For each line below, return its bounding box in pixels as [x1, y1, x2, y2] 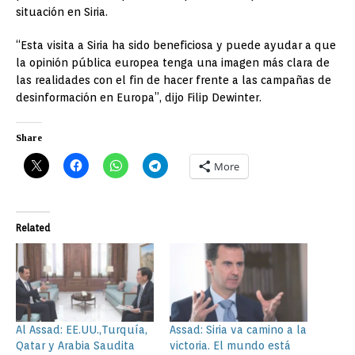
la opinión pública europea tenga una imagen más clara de [16, 56, 330, 70]
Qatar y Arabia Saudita [16, 339, 135, 353]
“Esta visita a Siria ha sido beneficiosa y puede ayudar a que [16, 39, 336, 52]
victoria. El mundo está [170, 339, 291, 353]
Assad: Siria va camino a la [170, 323, 307, 337]
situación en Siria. [16, 6, 108, 19]
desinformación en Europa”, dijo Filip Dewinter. [16, 91, 261, 105]
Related [16, 222, 50, 235]
